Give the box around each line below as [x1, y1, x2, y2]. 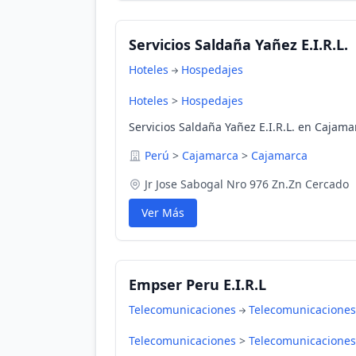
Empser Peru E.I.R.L [129, 275, 266, 294]
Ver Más [141, 205, 184, 220]
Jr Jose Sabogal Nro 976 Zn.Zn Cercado [145, 176, 349, 192]
